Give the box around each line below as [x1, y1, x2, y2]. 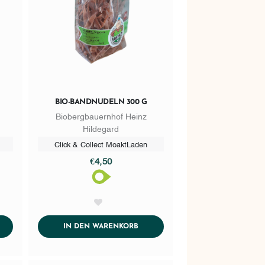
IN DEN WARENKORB [63, 222, 139, 230]
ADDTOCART [138, 222, 182, 230]
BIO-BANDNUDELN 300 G [55, 98, 147, 106]
